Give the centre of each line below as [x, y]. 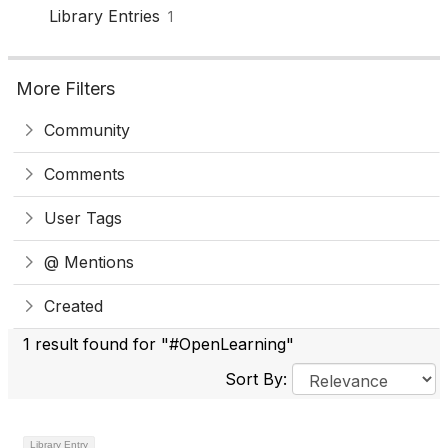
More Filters [65, 88]
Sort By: [258, 379]
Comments [84, 174]
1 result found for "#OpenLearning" [158, 344]
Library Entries [104, 16]
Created [73, 306]
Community [87, 130]
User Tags [83, 218]
